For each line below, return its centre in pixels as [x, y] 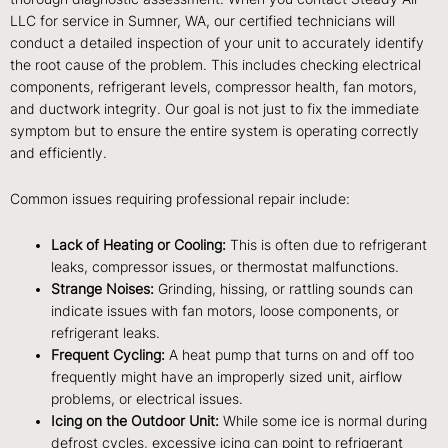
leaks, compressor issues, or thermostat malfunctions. [225, 267]
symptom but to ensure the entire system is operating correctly [214, 131]
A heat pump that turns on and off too [290, 355]
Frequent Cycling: [108, 355]
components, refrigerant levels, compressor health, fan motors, [213, 87]
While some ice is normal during [323, 421]
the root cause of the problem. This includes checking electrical [215, 65]
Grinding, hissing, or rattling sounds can [284, 289]
